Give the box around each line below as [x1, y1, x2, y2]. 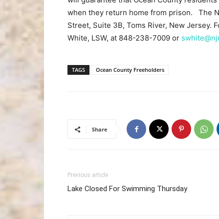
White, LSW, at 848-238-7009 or [67, 33, 181, 43]
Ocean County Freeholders [96, 66, 164, 73]
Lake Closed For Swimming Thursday [67, 184, 187, 193]
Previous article [67, 172, 108, 178]
